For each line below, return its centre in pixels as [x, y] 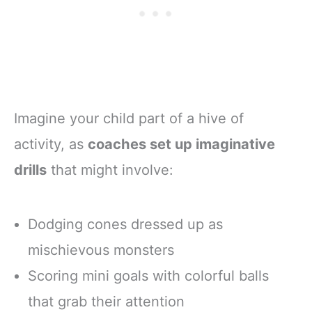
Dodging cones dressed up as [125, 224]
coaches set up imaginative [181, 145]
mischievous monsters [101, 250]
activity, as [51, 145]
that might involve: [110, 170]
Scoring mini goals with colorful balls [148, 275]
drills [30, 170]
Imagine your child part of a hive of [129, 119]
